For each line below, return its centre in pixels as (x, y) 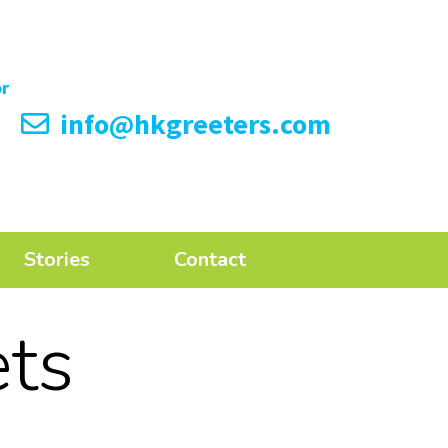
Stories (56, 260)
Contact (210, 260)
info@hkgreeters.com (192, 124)
